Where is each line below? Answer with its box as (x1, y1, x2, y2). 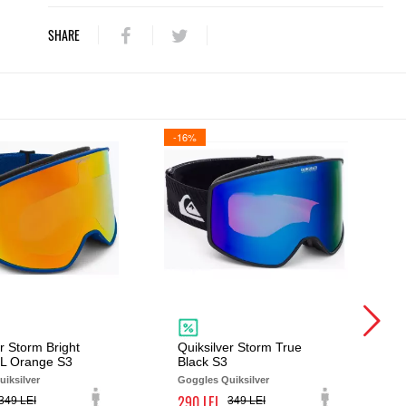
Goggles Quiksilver (178, 374, 269, 385)
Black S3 (178, 354, 227, 369)
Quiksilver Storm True (178, 340, 302, 354)
